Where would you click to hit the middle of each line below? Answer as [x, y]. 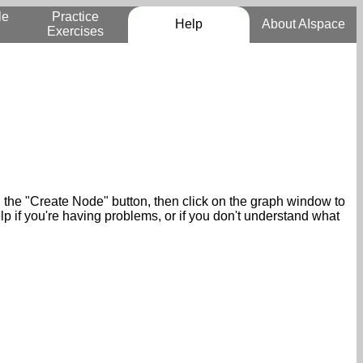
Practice [75, 17]
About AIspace [303, 24]
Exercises [75, 31]
